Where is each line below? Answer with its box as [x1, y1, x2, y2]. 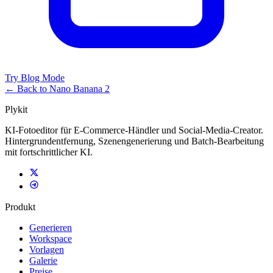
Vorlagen [29, 244, 64, 255]
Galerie [29, 255, 57, 266]
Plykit [5, 104, 27, 115]
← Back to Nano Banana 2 [5, 83, 110, 94]
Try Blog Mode [5, 73, 65, 83]
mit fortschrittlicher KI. [5, 147, 93, 158]
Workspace [29, 233, 72, 244]
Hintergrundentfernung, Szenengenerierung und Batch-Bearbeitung [5, 136, 264, 147]
